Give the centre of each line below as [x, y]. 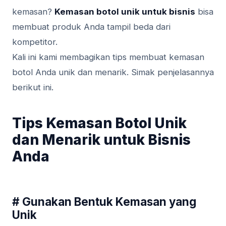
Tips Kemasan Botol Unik [99, 123]
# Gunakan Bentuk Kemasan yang [104, 202]
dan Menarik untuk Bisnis [101, 140]
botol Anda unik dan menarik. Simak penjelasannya [113, 72]
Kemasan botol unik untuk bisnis [125, 12]
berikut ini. [33, 88]
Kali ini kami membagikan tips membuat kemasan [108, 57]
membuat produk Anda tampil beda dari [91, 27]
